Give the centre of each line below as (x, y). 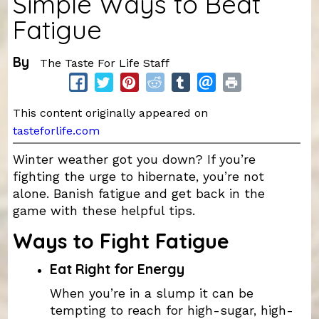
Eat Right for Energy (117, 270)
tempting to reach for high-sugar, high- (171, 310)
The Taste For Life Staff (104, 63)
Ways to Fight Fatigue (121, 240)
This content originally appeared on (112, 113)
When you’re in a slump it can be (151, 293)
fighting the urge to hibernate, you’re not (138, 176)
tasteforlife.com (56, 131)
